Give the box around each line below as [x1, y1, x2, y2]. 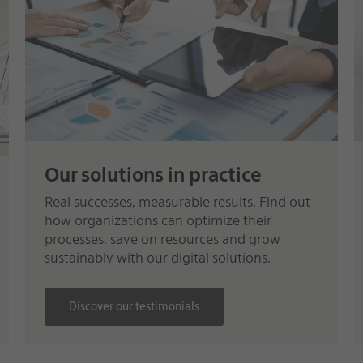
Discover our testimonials [68, 299, 199, 313]
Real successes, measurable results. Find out [44, 194, 310, 211]
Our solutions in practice [44, 163, 262, 187]
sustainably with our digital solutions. [44, 250, 271, 267]
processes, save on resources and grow [44, 231, 280, 248]
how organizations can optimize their [44, 212, 271, 229]
